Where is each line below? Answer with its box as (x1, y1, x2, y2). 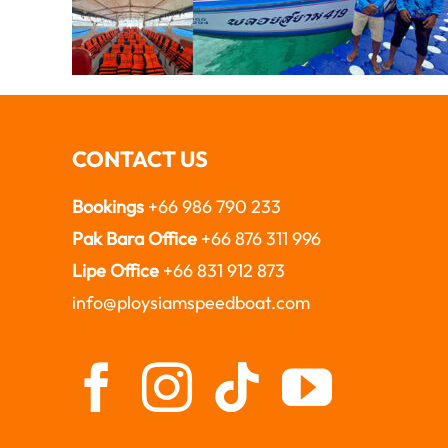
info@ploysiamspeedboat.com (71, 291, 310, 315)
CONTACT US (71, 145, 208, 174)
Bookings (71, 195, 148, 219)
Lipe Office (71, 259, 159, 283)
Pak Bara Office (71, 227, 197, 251)
